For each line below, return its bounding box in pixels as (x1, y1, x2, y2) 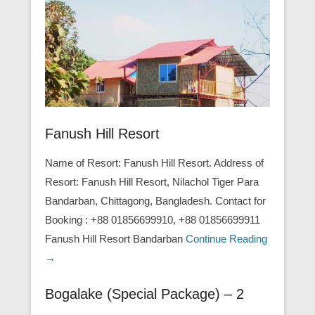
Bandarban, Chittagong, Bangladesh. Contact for (45, 195, 266, 207)
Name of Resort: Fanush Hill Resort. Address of (45, 157, 264, 169)
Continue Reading (186, 233, 267, 245)
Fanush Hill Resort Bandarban (45, 233, 186, 245)
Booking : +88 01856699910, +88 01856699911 (45, 214, 260, 226)
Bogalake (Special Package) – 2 (45, 286, 244, 302)
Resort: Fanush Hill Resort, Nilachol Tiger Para (45, 176, 259, 188)
